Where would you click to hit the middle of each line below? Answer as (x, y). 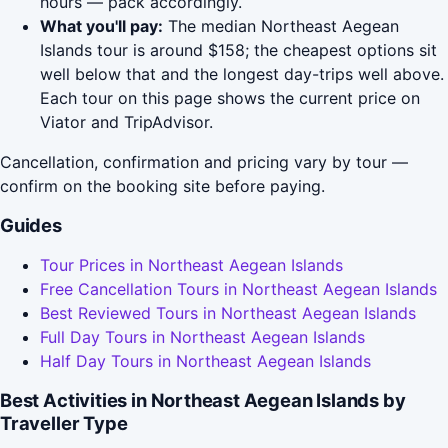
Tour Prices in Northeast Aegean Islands (191, 265)
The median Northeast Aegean (281, 26)
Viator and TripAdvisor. (126, 122)
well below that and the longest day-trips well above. (242, 74)
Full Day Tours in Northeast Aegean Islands (202, 337)
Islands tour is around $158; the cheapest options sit (238, 50)
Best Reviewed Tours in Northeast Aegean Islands (228, 313)
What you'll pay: (101, 26)
